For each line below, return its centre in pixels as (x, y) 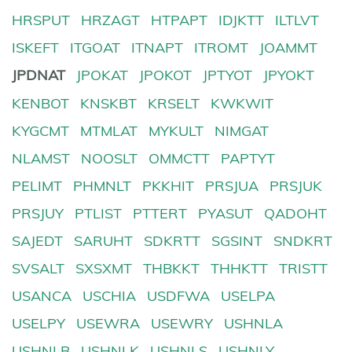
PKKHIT (169, 185)
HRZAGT (111, 20)
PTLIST (99, 213)
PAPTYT (248, 158)
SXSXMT (104, 269)
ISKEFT (35, 48)
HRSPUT (41, 20)
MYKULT (176, 130)
